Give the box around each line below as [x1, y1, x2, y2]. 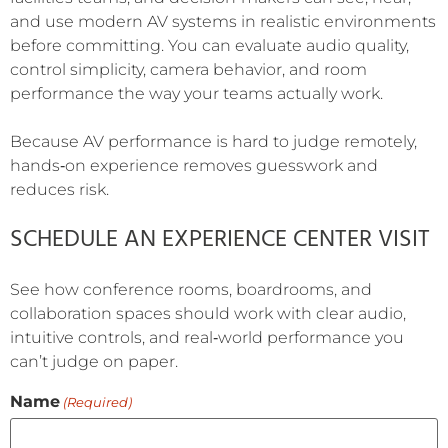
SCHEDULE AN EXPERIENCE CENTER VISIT [10, 220, 430, 259]
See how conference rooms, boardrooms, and [10, 279, 372, 299]
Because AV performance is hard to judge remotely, [10, 131, 417, 151]
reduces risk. [10, 179, 109, 199]
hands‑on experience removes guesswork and [10, 155, 378, 175]
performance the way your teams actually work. [10, 83, 383, 103]
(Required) [63, 393, 133, 410]
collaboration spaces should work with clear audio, [10, 303, 406, 323]
